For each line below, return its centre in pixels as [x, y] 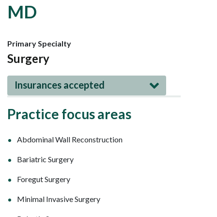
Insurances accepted [60, 85]
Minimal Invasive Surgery [59, 199]
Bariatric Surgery [45, 159]
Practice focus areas [69, 114]
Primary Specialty [39, 44]
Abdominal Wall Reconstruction [70, 139]
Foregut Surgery [44, 179]
